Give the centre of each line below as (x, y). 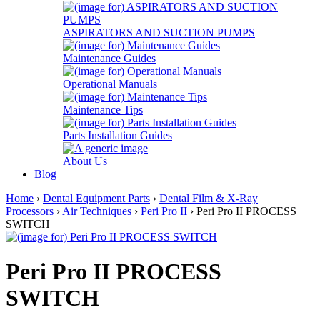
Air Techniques (97, 211)
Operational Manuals (110, 84)
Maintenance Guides (109, 58)
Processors (30, 211)
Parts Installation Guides (117, 135)
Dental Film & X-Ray (209, 198)
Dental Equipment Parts (96, 198)
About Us (85, 161)
